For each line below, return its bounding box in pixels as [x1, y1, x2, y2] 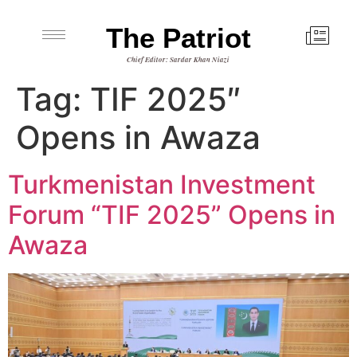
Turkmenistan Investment [8, 169, 316, 200]
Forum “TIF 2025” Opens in [8, 199, 335, 230]
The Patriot [105, 22, 251, 53]
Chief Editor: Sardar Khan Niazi [127, 54, 230, 65]
